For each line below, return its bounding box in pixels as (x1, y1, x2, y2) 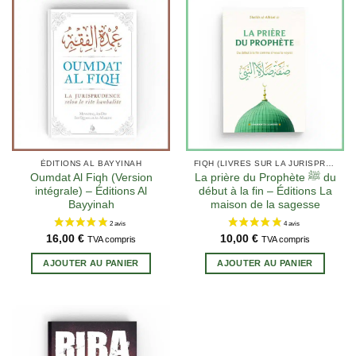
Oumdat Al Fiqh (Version (29, 172, 153, 184)
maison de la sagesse (210, 199, 320, 211)
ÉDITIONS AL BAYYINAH (40, 159, 142, 168)
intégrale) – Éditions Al (35, 185, 147, 198)
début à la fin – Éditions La (198, 185, 332, 198)
